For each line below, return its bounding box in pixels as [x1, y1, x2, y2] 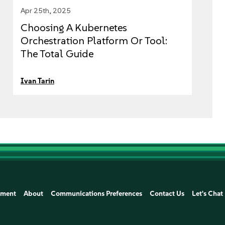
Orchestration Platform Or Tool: [21, 34, 167, 47]
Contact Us [150, 189, 185, 198]
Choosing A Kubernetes [21, 21, 127, 34]
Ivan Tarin [21, 76, 54, 86]
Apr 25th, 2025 [21, 6, 71, 16]
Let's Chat [192, 189, 223, 198]
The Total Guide [21, 47, 93, 60]
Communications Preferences [51, 189, 143, 198]
